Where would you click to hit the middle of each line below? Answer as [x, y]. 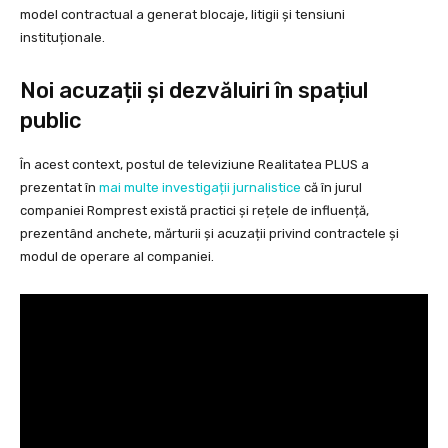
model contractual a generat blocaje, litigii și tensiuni [182, 14]
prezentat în [59, 187]
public [51, 120]
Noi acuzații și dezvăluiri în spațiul [194, 90]
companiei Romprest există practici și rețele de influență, [194, 210]
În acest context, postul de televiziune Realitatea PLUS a [194, 164]
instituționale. [62, 37]
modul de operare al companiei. [117, 256]
